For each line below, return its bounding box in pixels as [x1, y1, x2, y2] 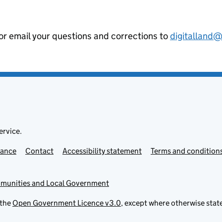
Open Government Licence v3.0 [12, 198, 121, 208]
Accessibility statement [62, 146, 142, 156]
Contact [25, 146, 54, 156]
